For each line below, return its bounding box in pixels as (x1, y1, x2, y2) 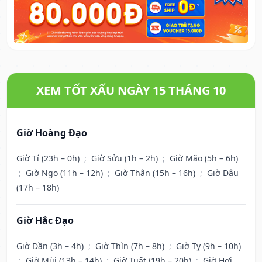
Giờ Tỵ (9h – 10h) (176, 240, 241, 252)
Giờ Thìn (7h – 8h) (95, 240, 167, 252)
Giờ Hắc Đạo (16, 214, 74, 227)
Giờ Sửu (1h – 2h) (91, 153, 160, 164)
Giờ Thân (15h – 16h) (115, 167, 198, 179)
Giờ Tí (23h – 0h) (16, 153, 82, 164)
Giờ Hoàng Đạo (16, 126, 87, 140)
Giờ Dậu (207, 167, 239, 179)
